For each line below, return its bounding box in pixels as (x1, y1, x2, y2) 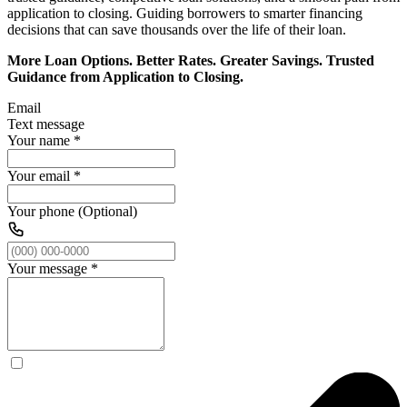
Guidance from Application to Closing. (7, 68, 243, 84)
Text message (7, 115, 84, 132)
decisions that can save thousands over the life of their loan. (7, 21, 346, 37)
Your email (7, 167, 70, 184)
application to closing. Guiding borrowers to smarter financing (7, 5, 362, 21)
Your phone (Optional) (7, 203, 137, 219)
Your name (7, 132, 70, 148)
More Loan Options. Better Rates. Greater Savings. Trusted (7, 52, 374, 68)
